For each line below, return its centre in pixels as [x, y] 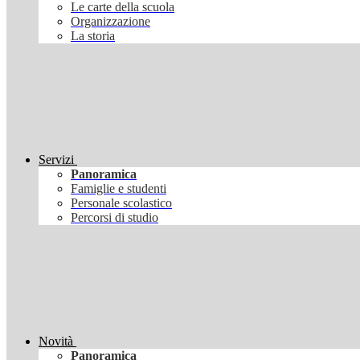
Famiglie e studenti [119, 189]
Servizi [56, 160]
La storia [93, 36]
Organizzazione [110, 22]
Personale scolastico [121, 203]
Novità [56, 342]
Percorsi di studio [115, 218]
